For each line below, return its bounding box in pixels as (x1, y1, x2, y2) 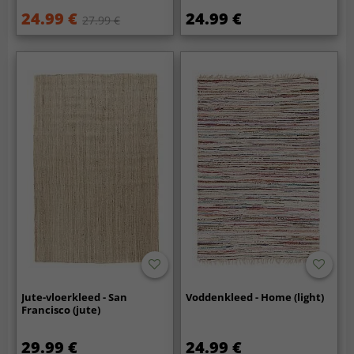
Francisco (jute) (21, 303, 101, 318)
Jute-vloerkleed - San (21, 290, 128, 305)
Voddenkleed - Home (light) (186, 290, 325, 305)
